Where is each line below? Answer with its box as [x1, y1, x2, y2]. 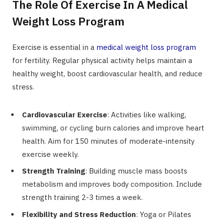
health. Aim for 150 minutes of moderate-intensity [22, 136, 195, 146]
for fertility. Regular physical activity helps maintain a [12, 55, 192, 65]
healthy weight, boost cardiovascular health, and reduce [12, 68, 202, 78]
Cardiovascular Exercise [22, 109, 107, 119]
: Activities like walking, [107, 109, 186, 119]
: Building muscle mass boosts [85, 166, 187, 176]
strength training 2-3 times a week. [22, 193, 143, 202]
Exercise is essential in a [12, 42, 96, 52]
